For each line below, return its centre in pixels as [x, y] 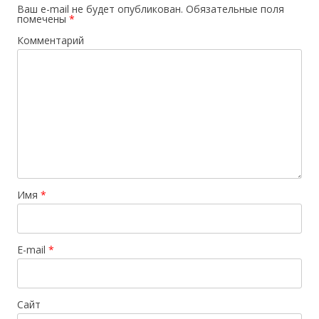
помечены [43, 19]
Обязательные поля [234, 9]
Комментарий [51, 40]
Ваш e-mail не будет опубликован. [100, 9]
